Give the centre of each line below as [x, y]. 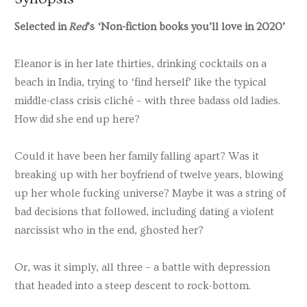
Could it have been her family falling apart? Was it [137, 157]
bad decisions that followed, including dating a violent [144, 212]
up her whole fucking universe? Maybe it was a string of [150, 194]
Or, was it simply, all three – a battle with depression [142, 268]
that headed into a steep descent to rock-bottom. [133, 286]
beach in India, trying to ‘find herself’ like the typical [140, 82]
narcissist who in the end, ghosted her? [109, 231]
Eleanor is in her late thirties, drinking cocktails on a [140, 63]
